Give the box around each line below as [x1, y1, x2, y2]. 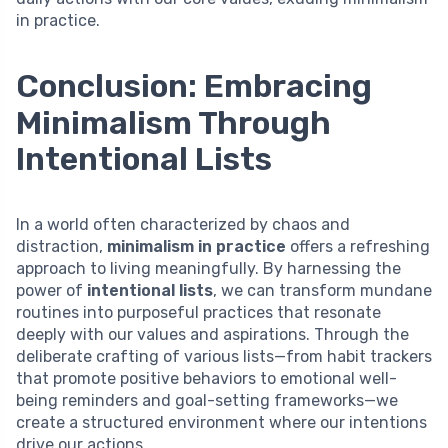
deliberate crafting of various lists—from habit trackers [16, 347, 432, 367]
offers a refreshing [286, 237, 430, 257]
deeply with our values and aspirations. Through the [16, 325, 409, 345]
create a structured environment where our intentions [16, 413, 427, 433]
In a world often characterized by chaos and [16, 215, 350, 235]
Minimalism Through [16, 104, 331, 143]
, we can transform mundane [213, 281, 432, 301]
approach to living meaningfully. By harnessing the [16, 259, 401, 279]
